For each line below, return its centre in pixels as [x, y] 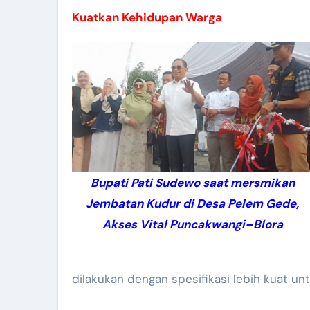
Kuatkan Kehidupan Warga [147, 18]
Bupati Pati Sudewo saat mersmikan [192, 183]
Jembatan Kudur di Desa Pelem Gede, [192, 204]
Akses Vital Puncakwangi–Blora [192, 225]
